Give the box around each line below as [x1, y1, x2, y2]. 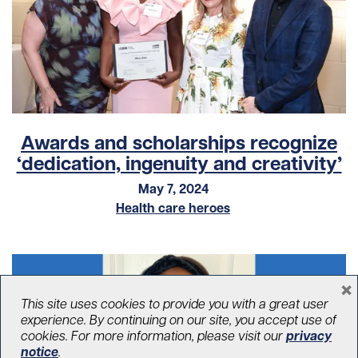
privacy [286, 328, 332, 344]
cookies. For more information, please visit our [21, 328, 286, 344]
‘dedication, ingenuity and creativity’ [16, 150, 342, 176]
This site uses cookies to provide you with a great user [21, 296, 328, 312]
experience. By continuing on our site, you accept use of [21, 312, 336, 328]
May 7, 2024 [137, 180, 209, 197]
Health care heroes [116, 199, 230, 216]
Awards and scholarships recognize [21, 129, 337, 155]
